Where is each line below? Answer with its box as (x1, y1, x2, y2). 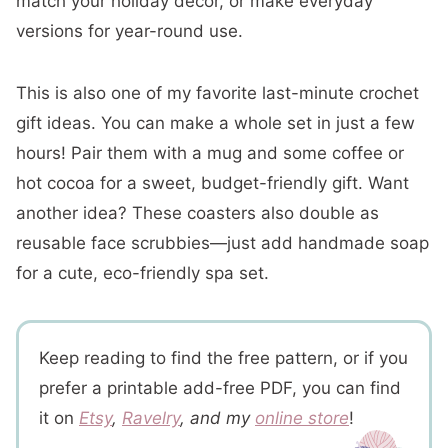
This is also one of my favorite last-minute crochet (16, 83, 419, 103)
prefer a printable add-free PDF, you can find (39, 378, 401, 398)
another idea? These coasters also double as (16, 203, 379, 223)
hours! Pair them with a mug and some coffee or (16, 143, 404, 163)
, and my (180, 408, 255, 428)
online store (255, 408, 349, 428)
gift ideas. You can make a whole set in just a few (16, 113, 415, 133)
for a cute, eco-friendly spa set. (16, 263, 269, 283)
